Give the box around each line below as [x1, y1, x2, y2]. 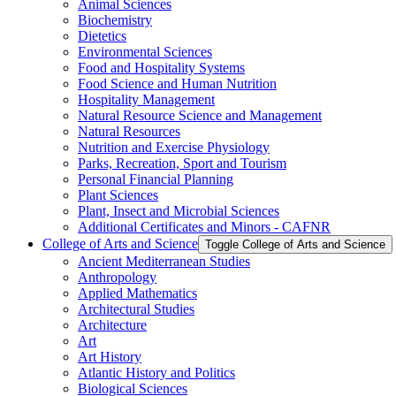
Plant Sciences [78, 187, 158, 202]
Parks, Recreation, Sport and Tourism [78, 155, 286, 171]
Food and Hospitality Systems [78, 59, 245, 75]
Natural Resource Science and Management [78, 107, 322, 123]
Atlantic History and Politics [78, 364, 235, 380]
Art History [78, 348, 141, 364]
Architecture [78, 316, 147, 332]
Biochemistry [78, 11, 152, 27]
